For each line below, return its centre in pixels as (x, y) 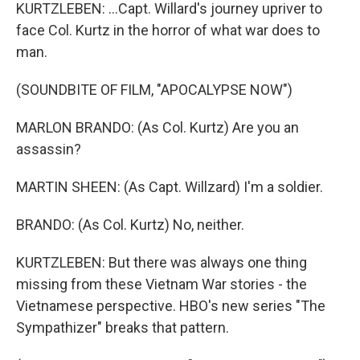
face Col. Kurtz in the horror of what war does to (168, 30)
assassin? (49, 149)
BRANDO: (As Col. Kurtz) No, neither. (130, 225)
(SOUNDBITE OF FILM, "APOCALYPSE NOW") (154, 90)
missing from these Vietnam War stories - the (162, 284)
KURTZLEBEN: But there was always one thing (162, 262)
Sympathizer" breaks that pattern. (123, 327)
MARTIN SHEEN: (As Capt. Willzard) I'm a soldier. (170, 187)
